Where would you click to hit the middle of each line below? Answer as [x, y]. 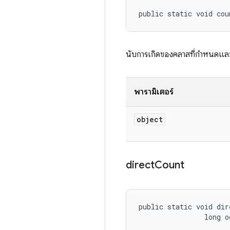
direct [140, 165]
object [150, 119]
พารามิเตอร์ [154, 92]
